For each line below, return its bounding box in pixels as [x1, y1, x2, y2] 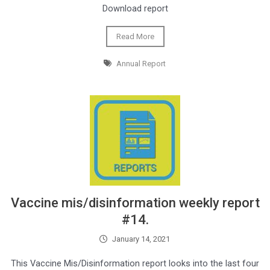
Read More [116, 32, 154, 42]
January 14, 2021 [111, 234, 170, 244]
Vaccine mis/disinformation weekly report [10, 195, 260, 211]
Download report [102, 3, 168, 14]
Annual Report [116, 59, 166, 69]
